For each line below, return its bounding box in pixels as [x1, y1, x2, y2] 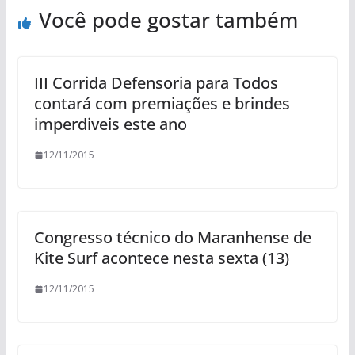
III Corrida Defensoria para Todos [33, 72, 278, 94]
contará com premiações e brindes [33, 93, 290, 114]
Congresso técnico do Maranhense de [33, 227, 311, 248]
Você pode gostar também [38, 6, 298, 34]
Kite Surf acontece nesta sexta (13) [33, 247, 289, 269]
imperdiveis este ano [33, 113, 187, 135]
